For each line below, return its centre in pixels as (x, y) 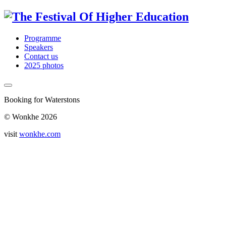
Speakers (39, 47)
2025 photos (44, 65)
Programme (43, 38)
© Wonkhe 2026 (31, 117)
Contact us (41, 56)
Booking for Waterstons (42, 99)
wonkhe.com (40, 134)
